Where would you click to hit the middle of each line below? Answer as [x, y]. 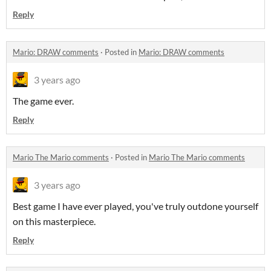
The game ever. [43, 101]
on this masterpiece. [54, 221]
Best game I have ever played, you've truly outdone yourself [135, 206]
